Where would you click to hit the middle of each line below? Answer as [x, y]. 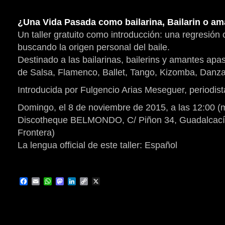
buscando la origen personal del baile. [94, 47]
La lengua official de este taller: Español [97, 145]
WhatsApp [70, 181]
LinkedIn [91, 181]
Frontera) [36, 133]
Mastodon [81, 181]
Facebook [45, 181]
